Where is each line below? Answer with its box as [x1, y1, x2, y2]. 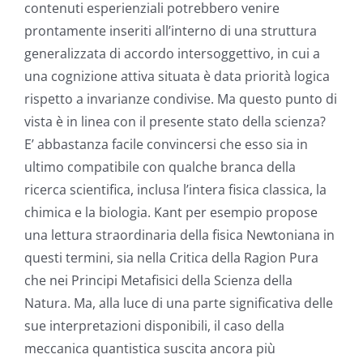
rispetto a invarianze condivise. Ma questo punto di [24, 90, 337, 109]
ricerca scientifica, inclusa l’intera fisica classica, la [24, 181, 327, 199]
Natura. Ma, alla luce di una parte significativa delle [24, 294, 333, 313]
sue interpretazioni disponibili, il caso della [24, 317, 284, 335]
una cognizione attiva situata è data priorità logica [24, 67, 330, 86]
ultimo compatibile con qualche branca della [24, 158, 296, 177]
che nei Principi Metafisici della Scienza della [24, 271, 293, 290]
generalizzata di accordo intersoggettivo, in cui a [24, 45, 320, 63]
